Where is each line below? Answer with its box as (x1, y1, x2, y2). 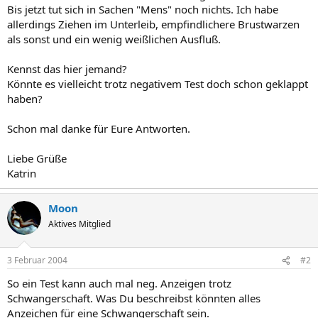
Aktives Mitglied (48, 217, 111, 230)
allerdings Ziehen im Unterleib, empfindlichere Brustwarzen (7, 16, 300, 31)
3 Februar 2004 (7, 254, 67, 266)
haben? (7, 91, 43, 106)
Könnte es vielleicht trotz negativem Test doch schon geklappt (7, 76, 308, 91)
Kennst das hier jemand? (7, 61, 127, 76)
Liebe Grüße (7, 150, 67, 165)
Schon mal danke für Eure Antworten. (7, 121, 190, 136)
